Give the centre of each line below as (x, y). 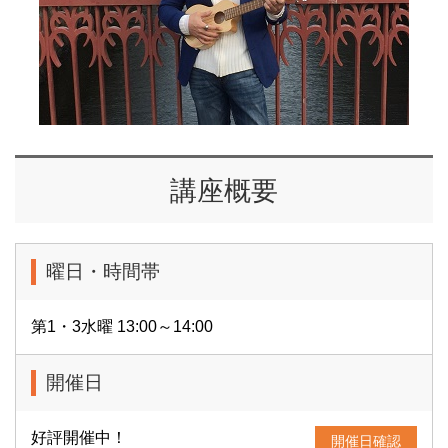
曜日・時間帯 (103, 271)
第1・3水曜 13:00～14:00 (122, 326)
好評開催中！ (79, 437)
